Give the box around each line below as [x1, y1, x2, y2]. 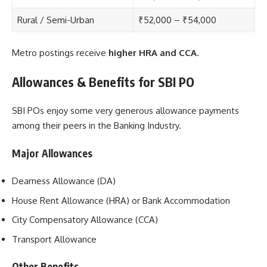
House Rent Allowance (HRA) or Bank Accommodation [12, 194, 230, 206]
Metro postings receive [12, 47, 108, 59]
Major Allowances [12, 146, 92, 160]
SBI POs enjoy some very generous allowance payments [12, 105, 239, 117]
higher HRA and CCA [108, 47, 197, 59]
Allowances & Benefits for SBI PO [12, 73, 194, 90]
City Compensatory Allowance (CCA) [12, 214, 158, 226]
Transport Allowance [12, 233, 97, 245]
